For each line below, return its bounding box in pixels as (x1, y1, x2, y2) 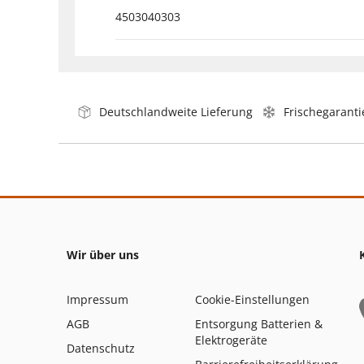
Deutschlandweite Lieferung (99, 103, 253, 119)
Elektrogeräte (195, 331, 267, 348)
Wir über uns (67, 246, 139, 262)
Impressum (67, 291, 128, 307)
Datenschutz (67, 340, 135, 356)
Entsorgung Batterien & (195, 315, 323, 331)
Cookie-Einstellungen (195, 291, 310, 307)
